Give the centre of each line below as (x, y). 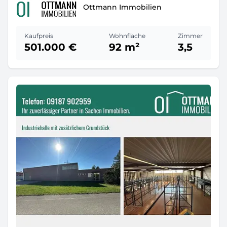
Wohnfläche (127, 36)
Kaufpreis (39, 36)
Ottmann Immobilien (122, 7)
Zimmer (190, 36)
